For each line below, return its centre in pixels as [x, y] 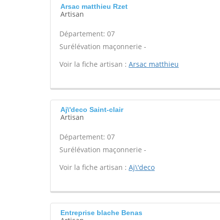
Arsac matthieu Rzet [94, 6]
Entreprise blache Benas [101, 213]
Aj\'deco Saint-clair [92, 110]
